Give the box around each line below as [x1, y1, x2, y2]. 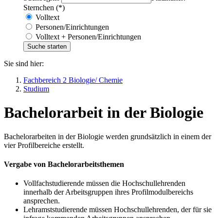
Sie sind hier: [4, 59, 44, 68]
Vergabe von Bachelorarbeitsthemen [4, 160, 124, 168]
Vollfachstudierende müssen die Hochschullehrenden [23, 179, 185, 188]
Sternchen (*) [23, 3, 65, 12]
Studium [23, 84, 49, 93]
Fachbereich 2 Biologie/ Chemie [23, 75, 123, 84]
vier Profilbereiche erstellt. [4, 141, 84, 149]
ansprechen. [23, 197, 60, 205]
